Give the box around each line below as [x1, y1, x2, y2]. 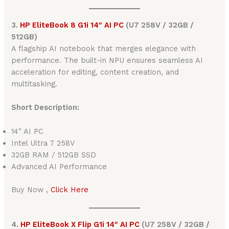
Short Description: [11, 103, 80, 112]
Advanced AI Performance [11, 162, 107, 171]
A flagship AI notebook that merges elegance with [11, 43, 196, 53]
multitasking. [11, 79, 58, 88]
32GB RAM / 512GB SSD [11, 150, 97, 159]
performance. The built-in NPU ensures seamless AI [11, 55, 203, 65]
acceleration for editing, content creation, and [11, 67, 179, 77]
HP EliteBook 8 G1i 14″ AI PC [20, 20, 124, 30]
